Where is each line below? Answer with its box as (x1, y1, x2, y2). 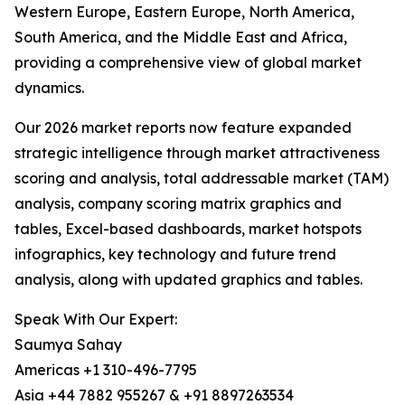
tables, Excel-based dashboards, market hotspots (14, 220, 362, 239)
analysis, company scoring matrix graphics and (14, 194, 342, 213)
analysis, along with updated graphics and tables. (14, 270, 363, 289)
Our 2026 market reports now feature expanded (14, 118, 352, 137)
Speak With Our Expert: (14, 310, 177, 329)
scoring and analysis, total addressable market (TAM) (14, 169, 389, 188)
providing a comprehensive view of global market (14, 53, 362, 72)
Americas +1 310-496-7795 (14, 361, 197, 380)
